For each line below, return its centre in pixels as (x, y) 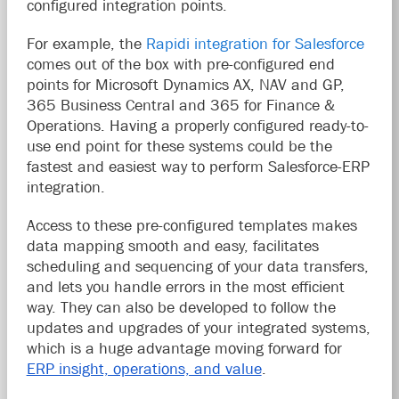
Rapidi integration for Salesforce (255, 43)
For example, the (86, 43)
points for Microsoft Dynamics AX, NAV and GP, (185, 84)
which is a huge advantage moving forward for (184, 348)
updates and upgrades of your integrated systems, (198, 327)
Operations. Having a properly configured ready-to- (197, 125)
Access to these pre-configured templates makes (191, 225)
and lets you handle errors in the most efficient (185, 286)
